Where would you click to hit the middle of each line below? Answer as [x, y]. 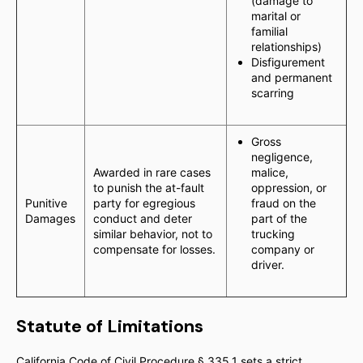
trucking [273, 234]
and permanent [292, 77]
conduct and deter [143, 218]
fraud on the [284, 203]
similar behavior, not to [153, 234]
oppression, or [289, 188]
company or [283, 249]
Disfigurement [288, 62]
